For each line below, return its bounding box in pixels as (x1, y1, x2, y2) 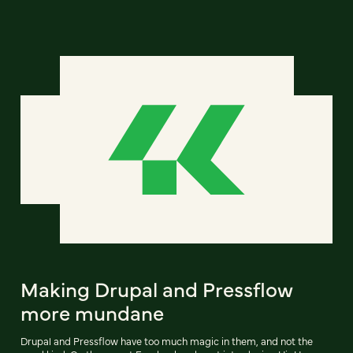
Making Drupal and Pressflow (20, 273, 293, 303)
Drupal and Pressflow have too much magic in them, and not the (20, 333, 313, 347)
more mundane (20, 297, 164, 326)
